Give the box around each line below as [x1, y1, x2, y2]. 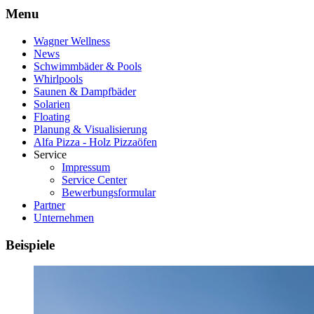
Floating [34, 110, 70, 123]
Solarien [34, 97, 70, 110]
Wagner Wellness [34, 34, 110, 47]
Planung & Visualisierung [34, 123, 147, 135]
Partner [34, 198, 65, 211]
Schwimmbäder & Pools [34, 60, 142, 72]
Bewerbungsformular [62, 186, 156, 198]
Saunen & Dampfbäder [34, 85, 136, 97]
